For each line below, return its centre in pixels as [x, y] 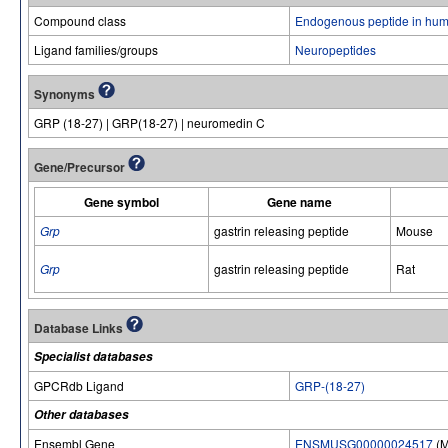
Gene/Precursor [81, 166]
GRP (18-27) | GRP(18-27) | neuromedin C [149, 122]
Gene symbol [121, 201]
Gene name [299, 201]
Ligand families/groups [96, 49]
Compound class [80, 20]
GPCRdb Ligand [79, 385]
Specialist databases [93, 356]
